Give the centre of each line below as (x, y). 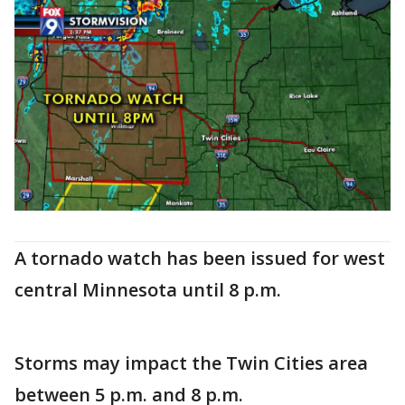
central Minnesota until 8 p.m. (148, 290)
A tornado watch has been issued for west (200, 259)
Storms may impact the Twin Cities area (191, 363)
